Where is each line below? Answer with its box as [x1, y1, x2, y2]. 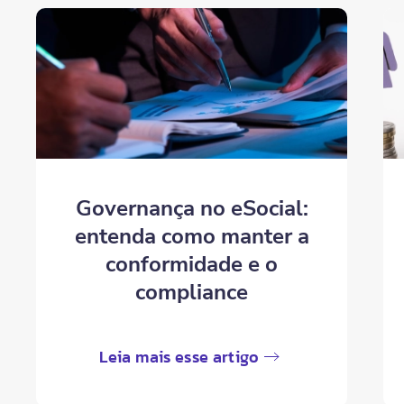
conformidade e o [106, 249, 279, 279]
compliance [135, 277, 249, 307]
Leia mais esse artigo [99, 344, 260, 369]
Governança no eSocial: [75, 193, 308, 223]
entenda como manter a [74, 221, 309, 251]
